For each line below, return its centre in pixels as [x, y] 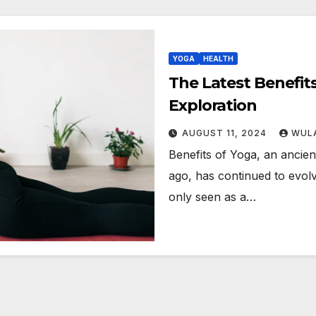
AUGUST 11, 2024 [226, 133]
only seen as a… [212, 196]
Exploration [213, 105]
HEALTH [218, 58]
